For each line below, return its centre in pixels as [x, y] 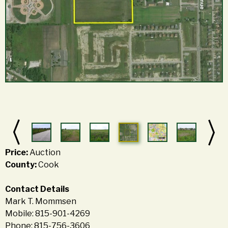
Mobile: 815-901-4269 [48, 214]
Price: [17, 153]
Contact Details [37, 189]
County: [22, 165]
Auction [45, 153]
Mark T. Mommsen [41, 202]
